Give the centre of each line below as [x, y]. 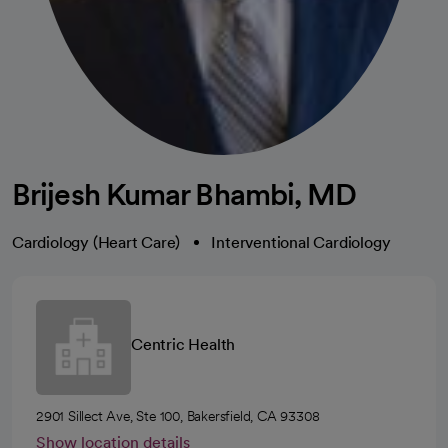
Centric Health [183, 344]
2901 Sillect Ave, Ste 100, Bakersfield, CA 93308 [178, 415]
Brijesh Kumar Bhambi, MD [184, 193]
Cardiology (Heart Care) [96, 242]
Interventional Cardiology [301, 242]
